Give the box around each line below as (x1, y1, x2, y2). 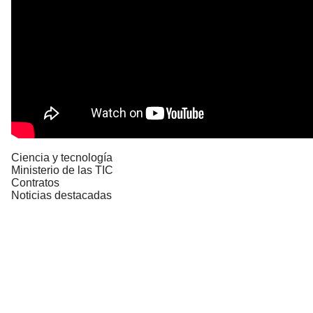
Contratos (11, 176, 59, 189)
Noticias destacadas (11, 189, 112, 201)
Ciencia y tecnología (11, 151, 112, 163)
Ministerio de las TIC (11, 163, 113, 176)
